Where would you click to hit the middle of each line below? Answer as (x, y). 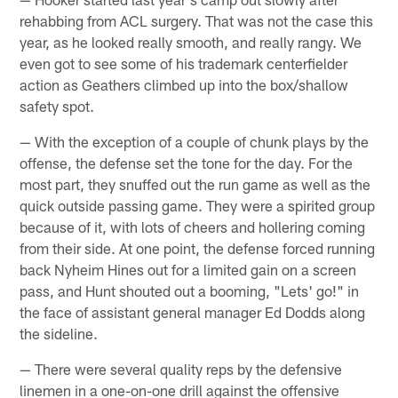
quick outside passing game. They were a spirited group (198, 205)
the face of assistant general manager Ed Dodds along (193, 311)
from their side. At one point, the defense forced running (198, 247)
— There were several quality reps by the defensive (181, 368)
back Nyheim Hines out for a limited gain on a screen (188, 269)
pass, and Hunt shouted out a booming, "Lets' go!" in (190, 290)
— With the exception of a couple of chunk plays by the (195, 141)
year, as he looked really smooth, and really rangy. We (191, 41)
